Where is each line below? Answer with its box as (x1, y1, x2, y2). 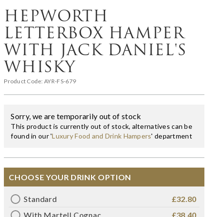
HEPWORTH (4, 5, 108, 26)
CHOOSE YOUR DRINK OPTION (9, 172, 131, 182)
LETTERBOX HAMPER (4, 22, 185, 43)
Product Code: (4, 77, 44, 85)
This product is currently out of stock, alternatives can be (11, 122, 192, 130)
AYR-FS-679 (44, 77, 77, 85)
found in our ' (11, 131, 52, 140)
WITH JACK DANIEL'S (4, 39, 186, 60)
